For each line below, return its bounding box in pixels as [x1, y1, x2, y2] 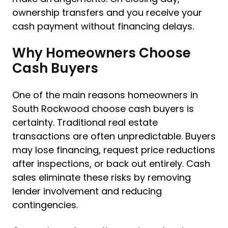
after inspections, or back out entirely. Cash [12, 157, 210, 170]
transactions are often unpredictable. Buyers [12, 130, 216, 142]
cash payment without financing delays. [12, 20, 194, 33]
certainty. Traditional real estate [12, 116, 158, 129]
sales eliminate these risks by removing [12, 171, 191, 184]
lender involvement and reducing [12, 185, 162, 197]
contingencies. [12, 198, 78, 211]
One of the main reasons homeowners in [12, 89, 198, 101]
